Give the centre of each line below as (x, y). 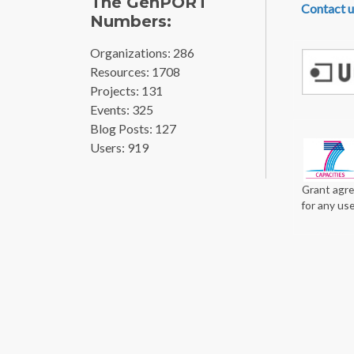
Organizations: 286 (142, 53)
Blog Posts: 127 (133, 129)
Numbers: (131, 22)
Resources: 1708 (135, 72)
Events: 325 (122, 110)
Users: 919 (119, 148)
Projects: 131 (126, 91)
